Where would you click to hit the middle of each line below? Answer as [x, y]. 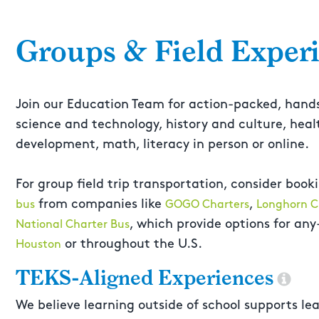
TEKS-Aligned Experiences [145, 278]
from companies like [100, 204]
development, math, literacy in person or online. [162, 144]
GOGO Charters [207, 205]
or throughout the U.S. [132, 244]
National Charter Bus [73, 225]
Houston [38, 245]
